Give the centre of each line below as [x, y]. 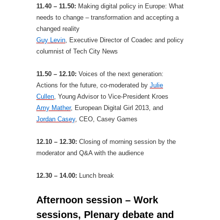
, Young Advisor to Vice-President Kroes [111, 96]
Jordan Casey [56, 119]
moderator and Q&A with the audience [90, 153]
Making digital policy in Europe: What [130, 6]
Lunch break [96, 176]
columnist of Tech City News [77, 51]
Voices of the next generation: [121, 74]
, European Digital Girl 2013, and [117, 108]
